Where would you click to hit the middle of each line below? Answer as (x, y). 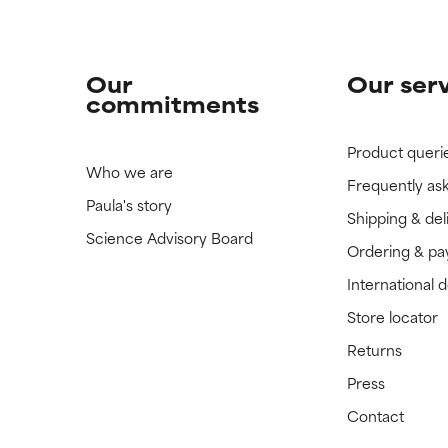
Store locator (393, 316)
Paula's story (128, 204)
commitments (172, 103)
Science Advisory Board (169, 237)
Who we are (129, 171)
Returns (375, 349)
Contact (376, 415)
